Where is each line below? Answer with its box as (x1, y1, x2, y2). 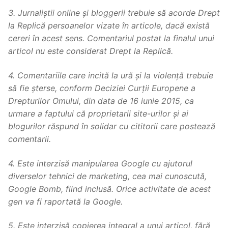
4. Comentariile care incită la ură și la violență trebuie (8, 70, 213, 80)
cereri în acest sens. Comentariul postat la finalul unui (8, 33, 214, 44)
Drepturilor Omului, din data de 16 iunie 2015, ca (8, 95, 194, 106)
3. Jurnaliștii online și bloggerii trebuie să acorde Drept (8, 8, 220, 18)
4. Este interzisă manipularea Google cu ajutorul (8, 158, 192, 168)
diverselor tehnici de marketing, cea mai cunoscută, (8, 170, 207, 181)
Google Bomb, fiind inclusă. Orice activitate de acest (8, 183, 211, 194)
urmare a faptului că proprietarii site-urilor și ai (8, 108, 188, 119)
